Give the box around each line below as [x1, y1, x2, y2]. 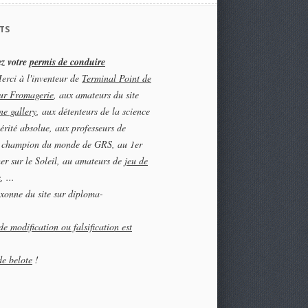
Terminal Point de [82, 71, 151, 85]
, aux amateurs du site [54, 88, 139, 101]
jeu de [124, 154, 148, 167]
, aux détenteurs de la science [36, 104, 150, 118]
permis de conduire [30, 55, 105, 69]
